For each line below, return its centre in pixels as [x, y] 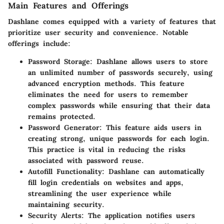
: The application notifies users [138, 216]
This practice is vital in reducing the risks [107, 150]
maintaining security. [66, 205]
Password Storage [59, 62]
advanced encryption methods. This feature [106, 84]
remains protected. [62, 117]
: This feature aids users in [150, 128]
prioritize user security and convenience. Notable [98, 33]
